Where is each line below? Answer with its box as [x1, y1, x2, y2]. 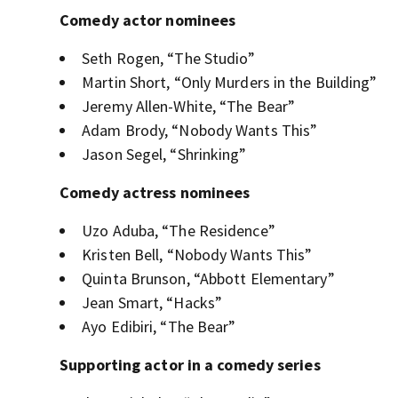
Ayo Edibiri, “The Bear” [82, 316, 236, 338]
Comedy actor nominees [60, 10, 236, 31]
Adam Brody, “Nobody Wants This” [82, 120, 318, 141]
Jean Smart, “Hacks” [82, 292, 223, 314]
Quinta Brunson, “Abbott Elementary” [82, 268, 335, 290]
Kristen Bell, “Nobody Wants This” [82, 244, 313, 266]
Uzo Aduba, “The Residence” [82, 220, 275, 242]
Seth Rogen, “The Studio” [82, 48, 256, 69]
